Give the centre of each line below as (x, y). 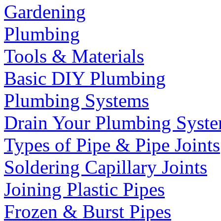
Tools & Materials (74, 56)
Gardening (45, 12)
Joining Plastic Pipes (84, 189)
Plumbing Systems (76, 101)
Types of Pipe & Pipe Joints (112, 145)
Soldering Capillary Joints (106, 167)
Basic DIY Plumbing (85, 78)
